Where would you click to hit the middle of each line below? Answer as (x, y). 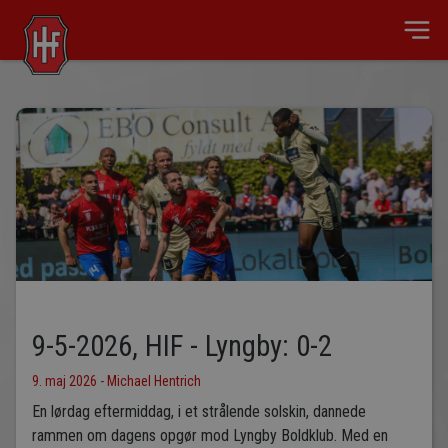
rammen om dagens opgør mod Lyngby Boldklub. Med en (210, 436)
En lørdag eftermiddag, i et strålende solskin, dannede (199, 412)
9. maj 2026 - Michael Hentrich (116, 381)
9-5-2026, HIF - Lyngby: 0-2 (182, 346)
